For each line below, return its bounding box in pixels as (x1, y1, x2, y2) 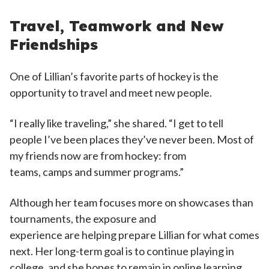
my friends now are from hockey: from (10, 149, 186, 162)
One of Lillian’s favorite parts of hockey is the (10, 70, 219, 83)
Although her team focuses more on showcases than (10, 196, 253, 209)
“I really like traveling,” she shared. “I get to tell (10, 116, 223, 130)
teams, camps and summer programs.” (10, 165, 186, 178)
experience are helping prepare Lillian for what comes (10, 228, 259, 241)
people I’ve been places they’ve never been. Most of (10, 133, 254, 146)
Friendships (10, 35, 98, 53)
